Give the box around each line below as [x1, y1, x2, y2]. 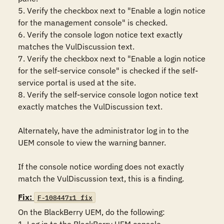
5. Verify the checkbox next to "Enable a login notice [18, 5, 205, 15]
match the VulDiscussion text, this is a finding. [18, 173, 184, 183]
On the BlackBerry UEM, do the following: [18, 207, 165, 217]
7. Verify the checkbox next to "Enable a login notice [18, 53, 205, 63]
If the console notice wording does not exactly [18, 161, 184, 171]
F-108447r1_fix [37, 193, 92, 202]
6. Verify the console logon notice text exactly [18, 29, 182, 39]
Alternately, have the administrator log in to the [18, 125, 189, 135]
